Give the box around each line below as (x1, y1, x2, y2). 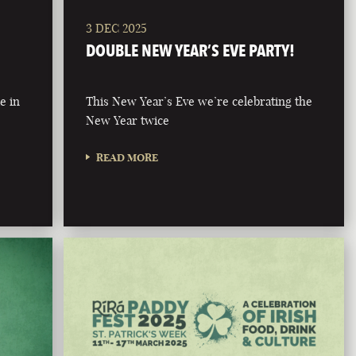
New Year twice (86, 112, 170, 128)
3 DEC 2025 (86, 20, 148, 36)
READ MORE (96, 150, 159, 164)
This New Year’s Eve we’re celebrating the (86, 93, 313, 109)
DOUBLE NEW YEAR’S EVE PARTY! (86, 40, 296, 60)
